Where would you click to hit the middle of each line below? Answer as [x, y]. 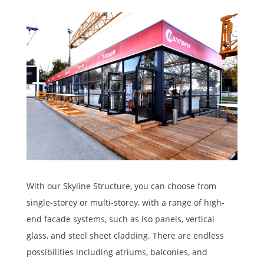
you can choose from [174, 186]
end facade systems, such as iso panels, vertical [120, 219]
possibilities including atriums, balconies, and [117, 252]
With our [44, 186]
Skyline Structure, [97, 186]
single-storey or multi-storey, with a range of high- [125, 202]
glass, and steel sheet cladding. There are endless [125, 235]
